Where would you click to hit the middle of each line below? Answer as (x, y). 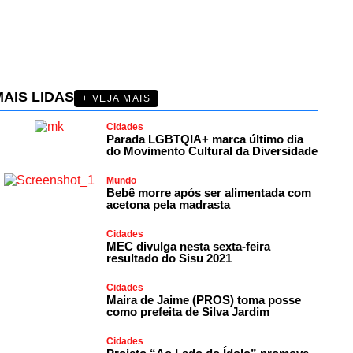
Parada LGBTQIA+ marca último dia (204, 139)
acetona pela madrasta (168, 204)
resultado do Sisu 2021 (169, 258)
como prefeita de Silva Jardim (188, 312)
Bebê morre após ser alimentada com (208, 193)
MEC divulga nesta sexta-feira (188, 246)
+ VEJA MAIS (116, 98)
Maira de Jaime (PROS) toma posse (203, 300)
